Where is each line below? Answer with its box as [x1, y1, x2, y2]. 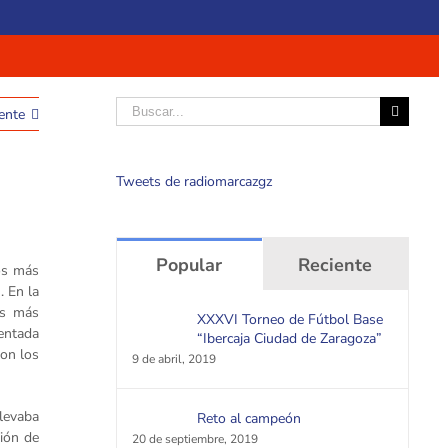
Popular [156, 253, 223, 277]
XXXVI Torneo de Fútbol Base [196, 310, 383, 329]
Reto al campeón [196, 409, 301, 428]
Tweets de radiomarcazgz [115, 172, 272, 191]
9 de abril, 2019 [131, 351, 216, 367]
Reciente [298, 253, 373, 277]
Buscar [114, 97, 157, 116]
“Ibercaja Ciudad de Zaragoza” [196, 329, 382, 348]
